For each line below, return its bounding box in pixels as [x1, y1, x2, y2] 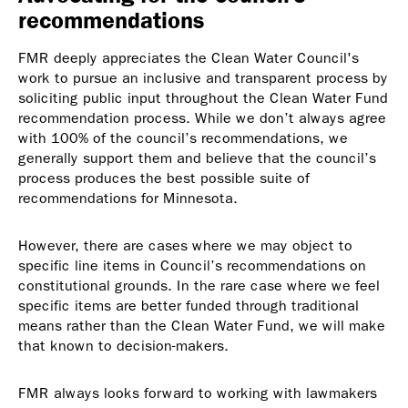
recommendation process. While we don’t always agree [18, 108, 386, 127]
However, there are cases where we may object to [18, 236, 352, 254]
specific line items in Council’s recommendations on [18, 256, 366, 274]
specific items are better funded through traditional [18, 296, 359, 314]
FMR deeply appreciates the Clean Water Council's [18, 48, 359, 66]
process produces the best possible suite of [18, 168, 310, 187]
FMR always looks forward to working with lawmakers [18, 383, 377, 402]
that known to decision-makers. [18, 336, 233, 354]
